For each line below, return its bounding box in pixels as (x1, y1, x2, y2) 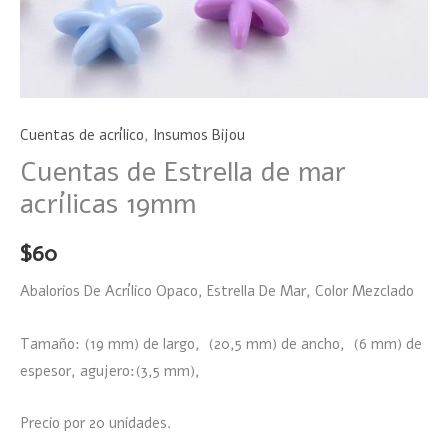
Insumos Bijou (153, 124, 245, 145)
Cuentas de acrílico (20, 124, 144, 145)
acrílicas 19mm (20, 185, 196, 224)
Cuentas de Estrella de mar (20, 153, 346, 192)
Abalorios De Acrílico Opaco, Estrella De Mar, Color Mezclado (20, 281, 414, 302)
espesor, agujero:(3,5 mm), (20, 360, 204, 381)
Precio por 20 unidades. (20, 413, 172, 434)
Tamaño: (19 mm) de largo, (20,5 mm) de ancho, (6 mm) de (20, 333, 422, 354)
